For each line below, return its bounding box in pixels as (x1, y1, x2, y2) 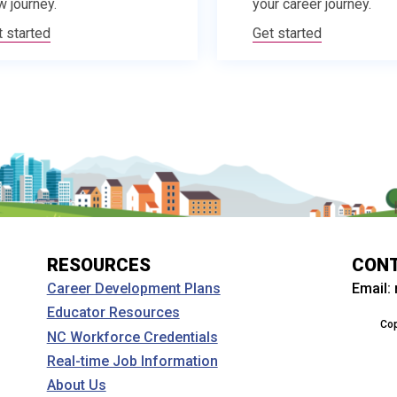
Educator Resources (46, 304, 180, 322)
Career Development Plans (46, 280, 221, 298)
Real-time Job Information (46, 352, 218, 370)
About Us (46, 376, 106, 393)
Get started (252, 25, 322, 42)
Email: (352, 280, 395, 297)
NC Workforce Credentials (46, 328, 218, 346)
